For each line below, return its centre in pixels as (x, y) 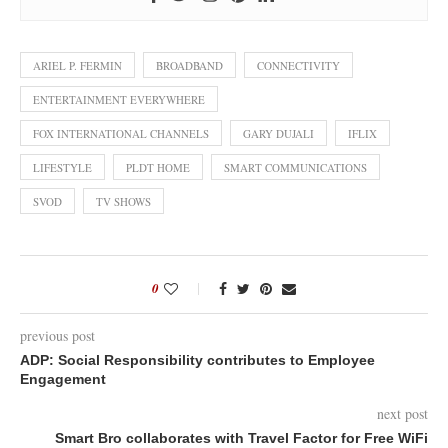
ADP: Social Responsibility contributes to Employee (197, 360)
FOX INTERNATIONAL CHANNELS (121, 134)
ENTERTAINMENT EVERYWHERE (119, 100)
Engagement (63, 379)
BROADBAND (189, 66)
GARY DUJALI (278, 134)
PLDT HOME (158, 168)
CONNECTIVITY (298, 66)
